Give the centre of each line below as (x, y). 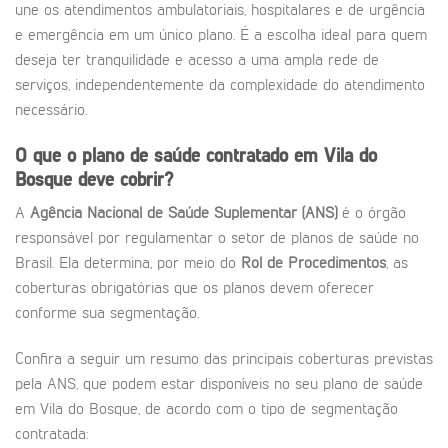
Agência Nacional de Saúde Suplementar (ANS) (183, 214)
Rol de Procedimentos (313, 264)
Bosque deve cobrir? (94, 180)
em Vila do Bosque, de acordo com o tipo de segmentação (206, 410)
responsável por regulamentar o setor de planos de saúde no (217, 239)
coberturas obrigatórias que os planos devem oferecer (194, 289)
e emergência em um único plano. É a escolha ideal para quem (221, 36)
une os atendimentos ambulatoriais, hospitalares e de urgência (220, 11)
